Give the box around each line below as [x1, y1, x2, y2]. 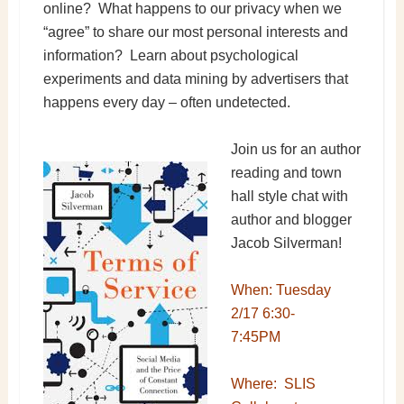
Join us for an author [230, 141, 361, 157]
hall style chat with [230, 188, 348, 204]
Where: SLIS [230, 375, 316, 391]
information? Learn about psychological [42, 47, 298, 63]
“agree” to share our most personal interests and [42, 23, 348, 40]
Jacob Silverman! [230, 234, 342, 251]
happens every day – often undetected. [42, 94, 290, 110]
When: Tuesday [230, 281, 331, 298]
